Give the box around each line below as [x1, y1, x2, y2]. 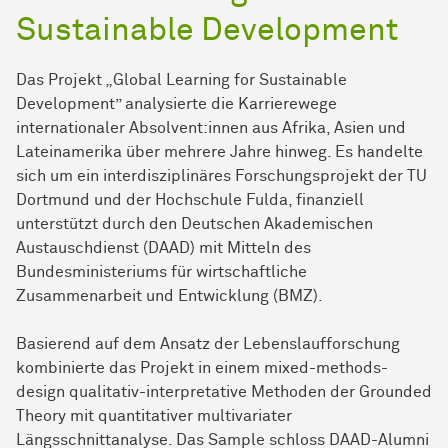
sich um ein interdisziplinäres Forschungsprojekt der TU [16, 168, 427, 185]
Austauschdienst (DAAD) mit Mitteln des [16, 240, 311, 257]
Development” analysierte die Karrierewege [16, 96, 337, 113]
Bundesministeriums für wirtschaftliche [16, 264, 307, 281]
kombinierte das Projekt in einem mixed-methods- [16, 360, 388, 377]
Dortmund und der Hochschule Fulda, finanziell [16, 192, 364, 209]
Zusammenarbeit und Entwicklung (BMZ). [16, 288, 323, 305]
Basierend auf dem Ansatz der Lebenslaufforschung [16, 336, 400, 353]
